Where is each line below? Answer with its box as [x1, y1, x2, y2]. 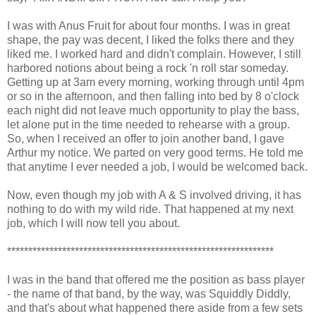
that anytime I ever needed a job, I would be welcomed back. [7, 160, 308, 173]
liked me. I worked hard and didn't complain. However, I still [7, 47, 301, 60]
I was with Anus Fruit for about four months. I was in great [7, 19, 290, 32]
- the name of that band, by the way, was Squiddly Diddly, [7, 287, 291, 300]
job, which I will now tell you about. [7, 217, 180, 229]
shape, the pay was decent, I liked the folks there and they [7, 33, 294, 46]
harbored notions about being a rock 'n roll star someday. [7, 61, 288, 74]
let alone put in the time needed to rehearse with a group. [7, 118, 290, 130]
